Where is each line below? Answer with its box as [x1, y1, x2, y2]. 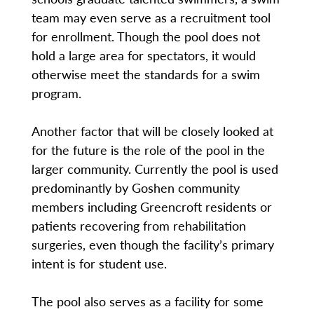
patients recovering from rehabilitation [31, 217, 246, 235]
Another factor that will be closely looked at [31, 122, 273, 140]
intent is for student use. [31, 254, 167, 273]
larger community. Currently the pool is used [31, 160, 278, 178]
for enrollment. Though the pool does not [31, 27, 260, 46]
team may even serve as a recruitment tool [31, 8, 271, 27]
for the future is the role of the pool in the [31, 141, 265, 159]
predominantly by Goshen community [31, 179, 240, 197]
